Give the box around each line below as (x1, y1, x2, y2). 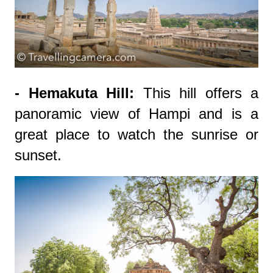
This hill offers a (134, 84, 258, 101)
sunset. (15, 146, 62, 163)
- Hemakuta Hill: (15, 84, 134, 101)
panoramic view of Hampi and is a (15, 105, 258, 122)
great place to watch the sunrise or (15, 126, 258, 143)
